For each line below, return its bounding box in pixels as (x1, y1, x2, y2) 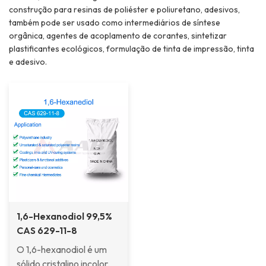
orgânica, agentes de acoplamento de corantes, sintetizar (9, 30, 227, 41)
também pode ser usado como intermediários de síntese (9, 17, 220, 28)
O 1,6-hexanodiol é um (17, 243, 107, 255)
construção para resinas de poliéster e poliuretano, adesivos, (9, 4, 240, 15)
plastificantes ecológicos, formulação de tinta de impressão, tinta (9, 43, 254, 54)
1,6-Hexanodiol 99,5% (17, 210, 112, 222)
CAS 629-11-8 (17, 224, 77, 236)
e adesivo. (9, 56, 47, 67)
